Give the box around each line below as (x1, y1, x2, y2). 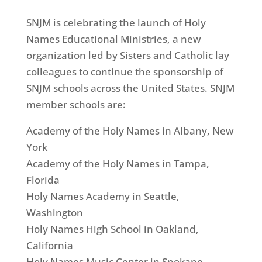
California (26, 238, 73, 252)
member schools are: (26, 97, 126, 111)
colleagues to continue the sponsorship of (26, 64, 223, 78)
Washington (26, 205, 83, 219)
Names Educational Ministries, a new (26, 32, 201, 46)
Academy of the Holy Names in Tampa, (26, 156, 209, 170)
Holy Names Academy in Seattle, (26, 189, 180, 203)
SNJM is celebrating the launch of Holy (26, 15, 206, 29)
